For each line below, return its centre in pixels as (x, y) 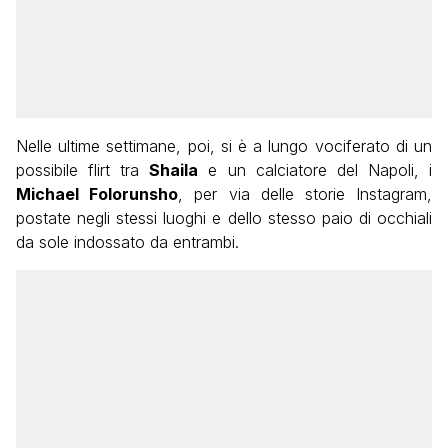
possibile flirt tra (83, 170)
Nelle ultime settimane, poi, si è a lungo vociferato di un (224, 146)
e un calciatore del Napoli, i (315, 170)
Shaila (174, 170)
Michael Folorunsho (97, 194)
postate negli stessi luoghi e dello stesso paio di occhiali (224, 218)
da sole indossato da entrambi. (127, 242)
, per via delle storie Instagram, (305, 194)
